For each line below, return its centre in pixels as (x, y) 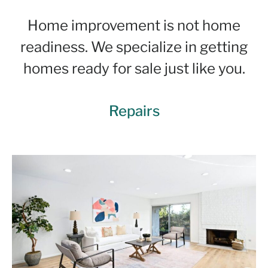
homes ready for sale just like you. (134, 68)
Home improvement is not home (134, 25)
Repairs (134, 111)
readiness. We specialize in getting (134, 47)
